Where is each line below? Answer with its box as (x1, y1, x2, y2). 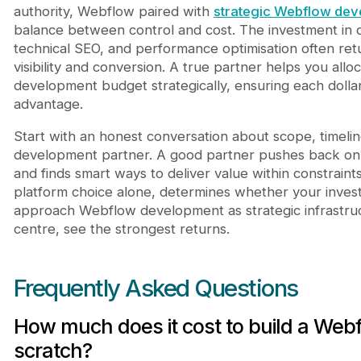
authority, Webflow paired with (13, 3, 214, 20)
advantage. (13, 96, 83, 113)
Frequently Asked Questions (13, 274, 298, 303)
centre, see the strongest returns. (13, 221, 230, 238)
